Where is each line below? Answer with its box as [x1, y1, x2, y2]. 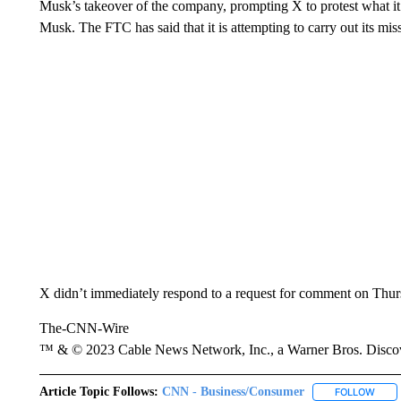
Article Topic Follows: [38, 385, 158, 398]
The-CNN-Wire [38, 320, 129, 336]
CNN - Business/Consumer [161, 385, 304, 398]
